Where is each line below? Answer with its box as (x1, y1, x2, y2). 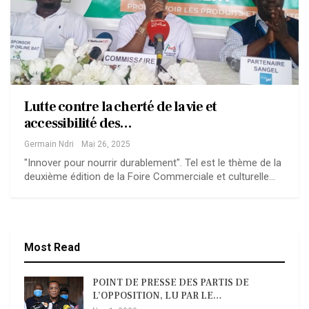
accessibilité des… (24, 114, 132, 132)
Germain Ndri (24, 139, 74, 149)
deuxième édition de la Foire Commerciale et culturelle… (24, 170, 275, 183)
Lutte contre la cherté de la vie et (24, 97, 217, 116)
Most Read (24, 240, 80, 254)
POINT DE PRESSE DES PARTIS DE (92, 276, 249, 289)
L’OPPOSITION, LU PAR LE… (92, 289, 222, 302)
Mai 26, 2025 (81, 139, 130, 149)
